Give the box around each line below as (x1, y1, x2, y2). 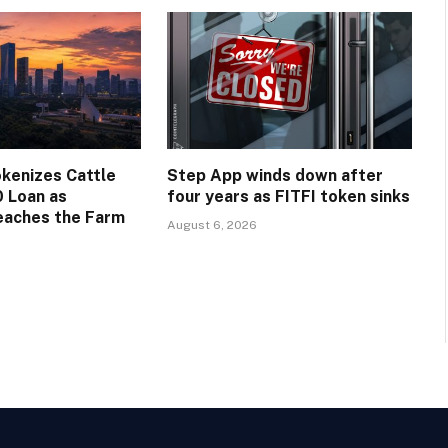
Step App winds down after (166, 166, 383, 186)
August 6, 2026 (166, 218, 257, 233)
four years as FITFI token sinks (166, 187, 410, 207)
